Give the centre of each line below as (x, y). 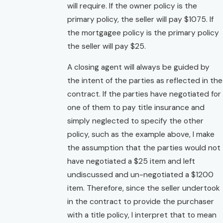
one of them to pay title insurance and (136, 108)
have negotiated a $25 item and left (131, 162)
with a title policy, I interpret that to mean (142, 215)
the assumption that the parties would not (144, 148)
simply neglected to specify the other (135, 121)
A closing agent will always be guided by (138, 67)
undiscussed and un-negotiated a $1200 (140, 175)
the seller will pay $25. (107, 46)
